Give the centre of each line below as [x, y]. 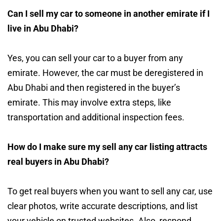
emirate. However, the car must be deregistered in [105, 73]
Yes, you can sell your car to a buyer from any [95, 58]
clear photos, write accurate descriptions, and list [103, 206]
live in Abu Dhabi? [43, 28]
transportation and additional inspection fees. [96, 117]
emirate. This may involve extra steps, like [89, 102]
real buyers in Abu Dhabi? [58, 161]
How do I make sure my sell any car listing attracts [107, 147]
